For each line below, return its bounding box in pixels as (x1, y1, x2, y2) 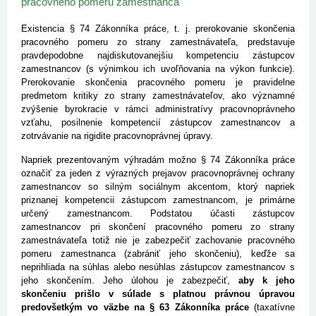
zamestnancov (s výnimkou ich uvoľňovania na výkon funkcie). (21, 63, 295, 75)
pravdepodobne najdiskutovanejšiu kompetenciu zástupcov (21, 50, 295, 61)
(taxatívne (248, 302, 295, 313)
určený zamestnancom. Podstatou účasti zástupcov (21, 208, 295, 219)
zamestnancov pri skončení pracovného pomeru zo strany (21, 221, 295, 233)
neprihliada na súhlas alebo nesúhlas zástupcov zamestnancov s (21, 262, 295, 273)
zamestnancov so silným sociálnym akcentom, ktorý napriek (21, 181, 295, 193)
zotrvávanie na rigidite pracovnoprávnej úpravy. (21, 130, 213, 142)
